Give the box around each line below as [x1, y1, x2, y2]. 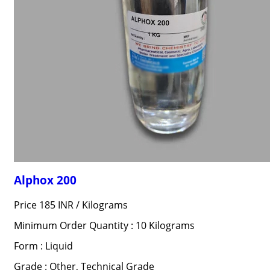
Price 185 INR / [13, 198, 82, 212]
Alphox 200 [13, 172, 77, 187]
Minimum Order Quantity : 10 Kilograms [13, 219, 195, 232]
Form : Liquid [13, 239, 73, 253]
